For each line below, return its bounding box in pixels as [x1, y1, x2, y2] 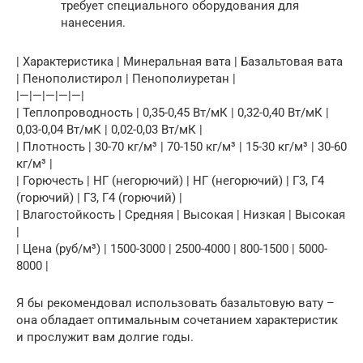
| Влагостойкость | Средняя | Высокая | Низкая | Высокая [16, 207, 345, 222]
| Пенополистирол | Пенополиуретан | [16, 71, 236, 86]
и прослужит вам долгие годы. [16, 330, 194, 344]
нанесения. [61, 15, 126, 30]
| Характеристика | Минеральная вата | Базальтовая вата [16, 54, 343, 69]
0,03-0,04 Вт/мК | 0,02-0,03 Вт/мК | [16, 122, 203, 137]
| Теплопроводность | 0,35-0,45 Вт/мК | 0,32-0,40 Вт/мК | [16, 105, 329, 120]
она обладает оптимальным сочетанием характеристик [16, 313, 338, 327]
